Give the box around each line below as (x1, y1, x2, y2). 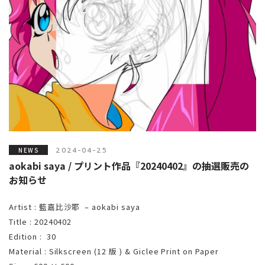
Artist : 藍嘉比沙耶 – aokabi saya (9, 201, 140, 212)
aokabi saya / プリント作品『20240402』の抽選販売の (9, 158, 249, 173)
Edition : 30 (9, 230, 56, 242)
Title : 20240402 (9, 215, 72, 227)
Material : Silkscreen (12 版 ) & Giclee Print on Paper (9, 245, 219, 257)
